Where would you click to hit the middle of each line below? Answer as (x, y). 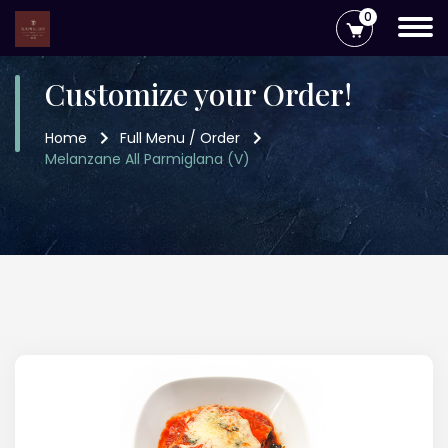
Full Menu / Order (180, 138)
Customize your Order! (198, 94)
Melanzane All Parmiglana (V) (147, 159)
